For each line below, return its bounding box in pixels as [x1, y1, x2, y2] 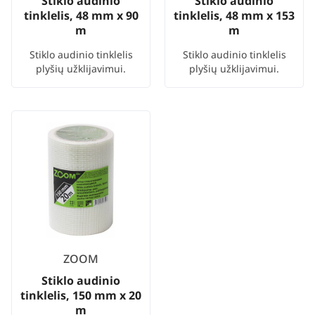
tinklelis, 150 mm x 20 [20, 287, 141, 303]
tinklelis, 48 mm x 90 [23, 8, 139, 24]
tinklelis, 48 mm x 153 [174, 8, 295, 24]
